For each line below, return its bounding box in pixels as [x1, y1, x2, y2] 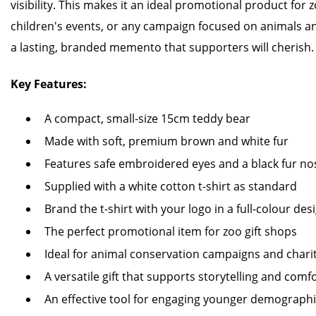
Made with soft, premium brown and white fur [44, 133, 288, 149]
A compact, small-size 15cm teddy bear [44, 111, 250, 126]
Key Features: [11, 76, 87, 92]
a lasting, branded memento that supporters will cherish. [11, 39, 314, 55]
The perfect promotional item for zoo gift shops [44, 224, 297, 239]
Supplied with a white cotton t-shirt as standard [44, 178, 297, 194]
